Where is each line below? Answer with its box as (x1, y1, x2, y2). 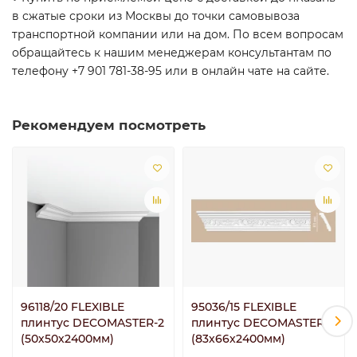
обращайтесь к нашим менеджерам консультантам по (12, 45, 331, 60)
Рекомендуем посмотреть (12, 116, 206, 133)
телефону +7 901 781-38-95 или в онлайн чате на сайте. (12, 63, 329, 78)
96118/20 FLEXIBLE (21, 300, 124, 315)
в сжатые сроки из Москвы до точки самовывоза (12, 8, 300, 23)
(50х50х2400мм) (21, 331, 114, 347)
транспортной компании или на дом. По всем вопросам (12, 26, 343, 41)
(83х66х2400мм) (191, 331, 285, 347)
